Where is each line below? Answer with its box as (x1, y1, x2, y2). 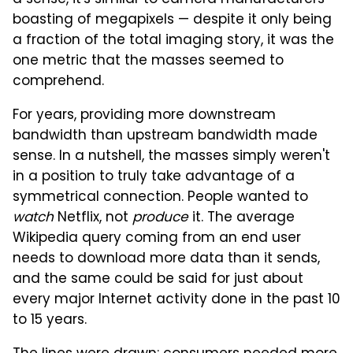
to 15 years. (13, 309, 87, 332)
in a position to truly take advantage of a (13, 165, 295, 188)
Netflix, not (54, 206, 132, 229)
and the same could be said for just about (13, 268, 303, 291)
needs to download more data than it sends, (13, 247, 320, 270)
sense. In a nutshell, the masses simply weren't (13, 145, 330, 168)
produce (132, 206, 188, 229)
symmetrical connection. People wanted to (13, 186, 308, 209)
